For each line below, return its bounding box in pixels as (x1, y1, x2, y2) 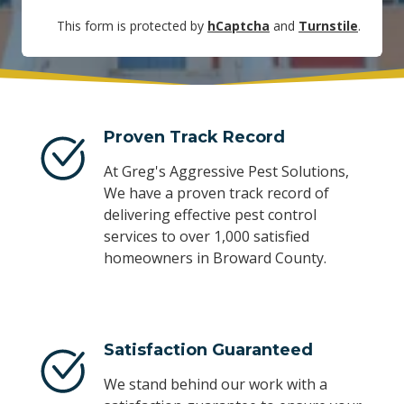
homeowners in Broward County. (103, 248, 326, 269)
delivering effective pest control (103, 205, 317, 225)
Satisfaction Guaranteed (103, 340, 313, 361)
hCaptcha (207, 16, 270, 34)
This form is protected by (57, 16, 207, 34)
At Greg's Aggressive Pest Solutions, (103, 161, 349, 182)
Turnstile (298, 16, 358, 34)
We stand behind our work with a (103, 374, 327, 395)
